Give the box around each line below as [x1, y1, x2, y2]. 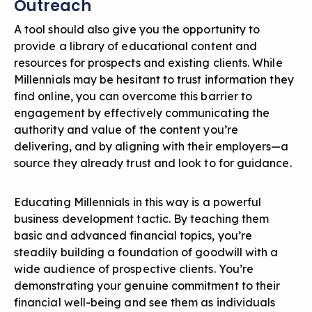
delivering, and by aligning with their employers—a [14, 139, 289, 154]
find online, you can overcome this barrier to [14, 89, 253, 104]
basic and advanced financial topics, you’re [14, 228, 253, 243]
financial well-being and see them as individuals [14, 295, 276, 310]
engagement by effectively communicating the [14, 106, 270, 120]
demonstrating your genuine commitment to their [14, 279, 281, 293]
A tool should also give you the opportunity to [14, 22, 260, 37]
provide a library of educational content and [14, 39, 258, 54]
